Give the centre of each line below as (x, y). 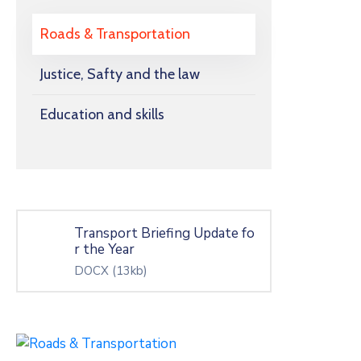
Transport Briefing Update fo (164, 233)
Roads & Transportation (115, 34)
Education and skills (102, 114)
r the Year (104, 249)
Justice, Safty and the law (120, 74)
